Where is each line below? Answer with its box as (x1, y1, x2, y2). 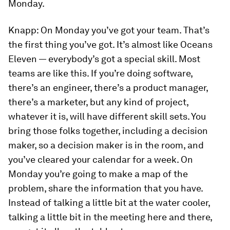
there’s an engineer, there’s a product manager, (8, 82, 208, 93)
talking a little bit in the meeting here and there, (8, 212, 212, 222)
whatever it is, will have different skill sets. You (8, 111, 206, 122)
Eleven (8, 53, 37, 64)
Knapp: (8, 25, 39, 35)
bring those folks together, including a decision (8, 125, 208, 136)
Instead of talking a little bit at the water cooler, (8, 197, 210, 208)
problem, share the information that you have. (8, 183, 203, 194)
